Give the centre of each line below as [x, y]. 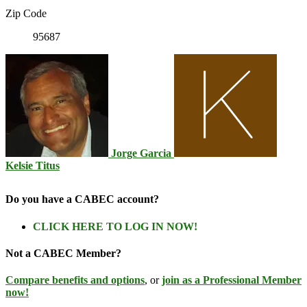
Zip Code [26, 14]
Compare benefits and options [75, 280]
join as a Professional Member [232, 280]
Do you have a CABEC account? [82, 199]
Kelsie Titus [33, 166]
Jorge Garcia [141, 153]
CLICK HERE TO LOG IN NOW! [115, 226]
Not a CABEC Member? [63, 253]
